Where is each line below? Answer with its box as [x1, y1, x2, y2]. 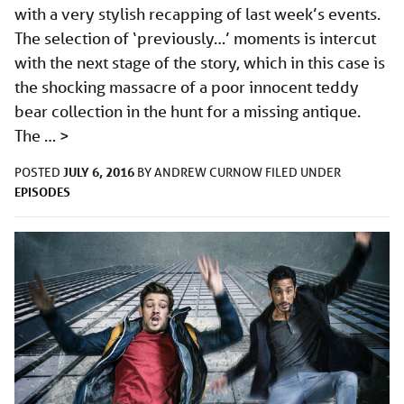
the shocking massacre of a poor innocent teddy [14, 77, 359, 97]
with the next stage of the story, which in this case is [14, 52, 385, 73]
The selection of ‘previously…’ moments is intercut [14, 28, 376, 49]
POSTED [14, 164, 63, 181]
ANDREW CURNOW [154, 164, 265, 181]
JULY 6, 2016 [63, 163, 134, 181]
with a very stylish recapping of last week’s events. [14, 4, 381, 24]
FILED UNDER [265, 164, 341, 181]
